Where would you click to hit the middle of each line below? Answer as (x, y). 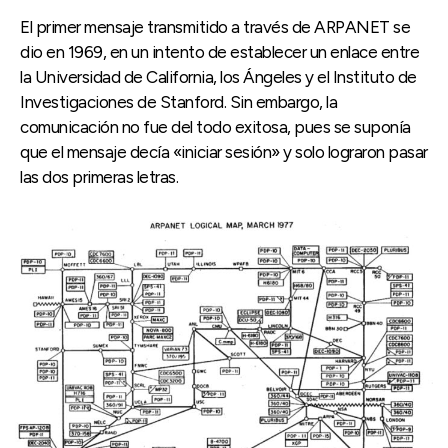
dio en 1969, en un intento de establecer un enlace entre (219, 51)
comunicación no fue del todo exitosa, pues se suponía (215, 126)
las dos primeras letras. (99, 176)
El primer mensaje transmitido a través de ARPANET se (215, 26)
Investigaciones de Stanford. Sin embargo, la (178, 101)
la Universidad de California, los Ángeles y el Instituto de (218, 76)
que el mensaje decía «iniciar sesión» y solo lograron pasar (224, 151)
